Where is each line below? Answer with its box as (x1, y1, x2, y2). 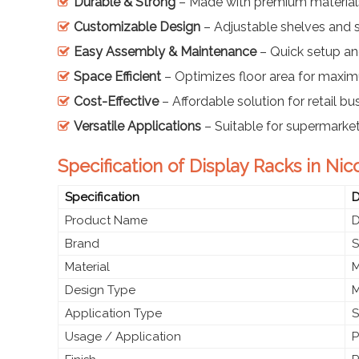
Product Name (65, 212, 147, 228)
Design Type (65, 282, 135, 297)
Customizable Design (74, 18, 200, 34)
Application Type (65, 305, 162, 321)
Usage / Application (65, 329, 181, 344)
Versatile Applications (74, 118, 201, 134)
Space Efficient (74, 68, 161, 84)
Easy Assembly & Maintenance (74, 43, 256, 59)
